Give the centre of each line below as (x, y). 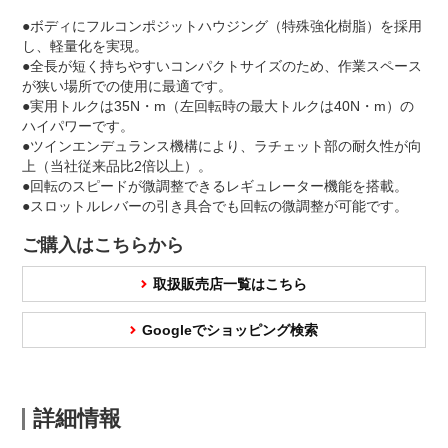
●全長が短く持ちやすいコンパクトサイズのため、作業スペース (222, 66)
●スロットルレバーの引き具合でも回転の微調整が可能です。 (215, 206)
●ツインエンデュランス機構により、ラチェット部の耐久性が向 (222, 146)
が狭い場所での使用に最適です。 (127, 86)
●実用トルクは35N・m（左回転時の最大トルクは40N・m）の (218, 106)
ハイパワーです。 (78, 126)
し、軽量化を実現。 (85, 46)
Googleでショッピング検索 (230, 330)
